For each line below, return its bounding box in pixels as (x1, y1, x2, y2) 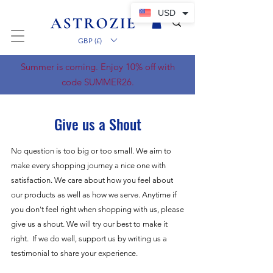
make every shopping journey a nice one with (11, 161, 166, 171)
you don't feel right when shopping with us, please (11, 205, 184, 214)
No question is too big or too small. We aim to (11, 146, 171, 156)
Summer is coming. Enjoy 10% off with (20, 61, 175, 73)
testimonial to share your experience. (11, 249, 138, 258)
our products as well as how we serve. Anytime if (11, 190, 177, 200)
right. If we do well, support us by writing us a (11, 234, 167, 244)
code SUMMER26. (61, 76, 134, 88)
